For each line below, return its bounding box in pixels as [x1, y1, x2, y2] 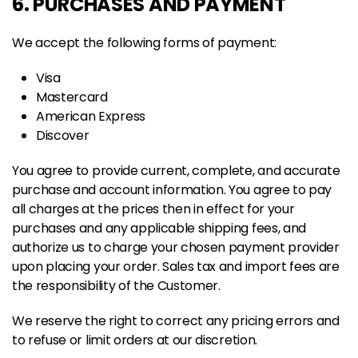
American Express [36, 107, 145, 125]
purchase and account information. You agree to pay [12, 181, 332, 199]
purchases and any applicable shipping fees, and [12, 219, 306, 237]
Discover [36, 126, 89, 145]
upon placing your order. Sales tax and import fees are [12, 257, 340, 276]
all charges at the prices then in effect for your [12, 200, 295, 218]
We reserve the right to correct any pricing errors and [12, 312, 340, 330]
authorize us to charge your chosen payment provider [12, 238, 340, 257]
